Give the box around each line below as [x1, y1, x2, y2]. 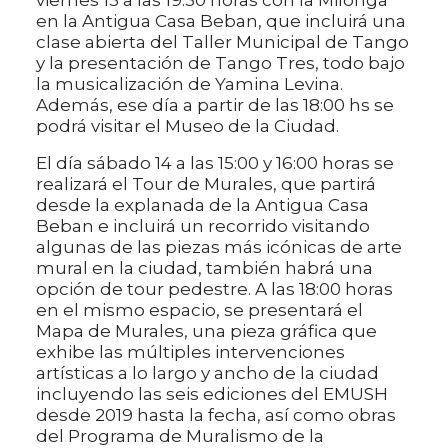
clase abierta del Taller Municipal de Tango [36, 31, 409, 52]
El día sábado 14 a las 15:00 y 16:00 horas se [36, 152, 394, 173]
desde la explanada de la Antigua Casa [36, 194, 369, 215]
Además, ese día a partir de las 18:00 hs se [36, 94, 394, 115]
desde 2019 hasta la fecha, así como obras [36, 404, 396, 425]
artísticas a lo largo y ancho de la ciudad [36, 362, 379, 383]
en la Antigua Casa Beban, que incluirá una [36, 10, 406, 31]
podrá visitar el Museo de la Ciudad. [36, 115, 339, 136]
